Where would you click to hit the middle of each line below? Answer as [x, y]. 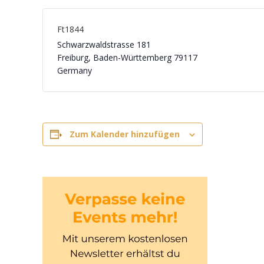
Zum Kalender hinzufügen [125, 134]
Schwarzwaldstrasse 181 [104, 44]
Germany [75, 70]
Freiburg [73, 57]
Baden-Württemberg [132, 57]
